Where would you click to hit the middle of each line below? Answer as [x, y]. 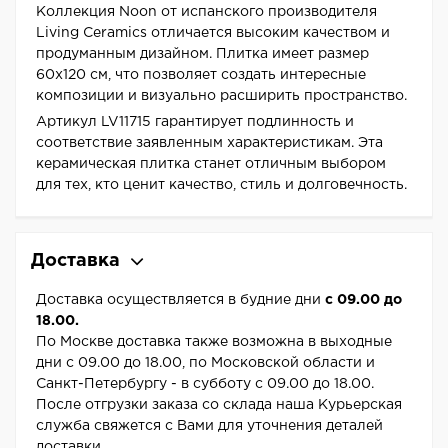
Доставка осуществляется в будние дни [180, 300]
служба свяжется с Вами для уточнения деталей [209, 426]
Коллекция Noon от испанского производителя [206, 12]
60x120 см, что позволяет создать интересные [201, 75]
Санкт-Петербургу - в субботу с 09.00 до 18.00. [205, 384]
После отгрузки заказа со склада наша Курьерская [219, 405]
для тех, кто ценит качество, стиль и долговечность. [221, 185]
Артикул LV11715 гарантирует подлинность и [195, 122]
